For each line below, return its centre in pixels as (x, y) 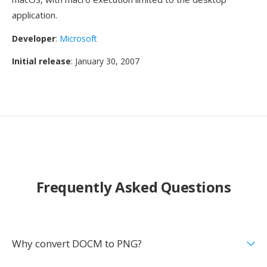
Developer (34, 38)
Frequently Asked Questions (133, 187)
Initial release (41, 61)
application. (35, 15)
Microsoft (78, 38)
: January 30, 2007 (105, 61)
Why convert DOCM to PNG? (77, 243)
